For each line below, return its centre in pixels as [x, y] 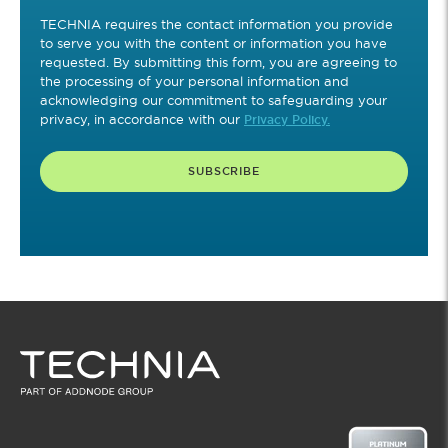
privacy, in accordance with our [142, 118]
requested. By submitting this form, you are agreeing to [218, 61]
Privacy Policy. [287, 119]
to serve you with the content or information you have [213, 42]
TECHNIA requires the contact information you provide [216, 23]
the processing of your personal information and [194, 80]
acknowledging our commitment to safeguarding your [213, 99]
